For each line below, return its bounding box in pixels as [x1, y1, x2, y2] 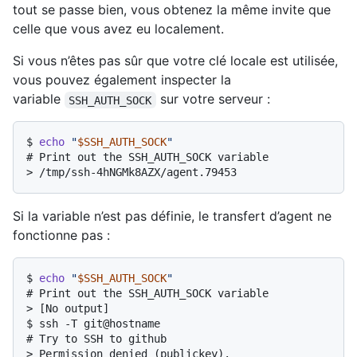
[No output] [39, 302, 109, 316]
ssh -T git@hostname [39, 317, 160, 331]
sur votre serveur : [155, 91, 270, 108]
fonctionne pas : [13, 227, 110, 244]
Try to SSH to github [39, 332, 167, 346]
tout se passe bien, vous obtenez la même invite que [13, 2, 331, 18]
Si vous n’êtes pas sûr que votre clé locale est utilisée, [13, 53, 338, 69]
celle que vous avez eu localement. [13, 21, 224, 37]
